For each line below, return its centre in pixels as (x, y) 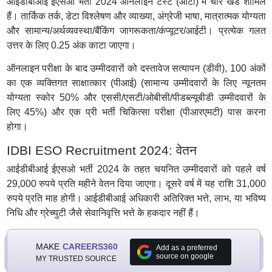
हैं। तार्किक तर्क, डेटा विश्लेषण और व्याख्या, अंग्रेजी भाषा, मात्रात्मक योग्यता (136, 16)
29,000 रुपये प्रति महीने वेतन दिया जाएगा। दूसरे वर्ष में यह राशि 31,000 (136, 184)
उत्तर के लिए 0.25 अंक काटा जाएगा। (71, 45)
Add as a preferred (186, 248)
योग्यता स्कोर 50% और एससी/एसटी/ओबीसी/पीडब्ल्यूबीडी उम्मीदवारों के (136, 97)
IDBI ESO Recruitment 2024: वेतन (101, 150)
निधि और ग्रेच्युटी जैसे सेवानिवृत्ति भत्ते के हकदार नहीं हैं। (103, 213)
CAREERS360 (90, 246)
